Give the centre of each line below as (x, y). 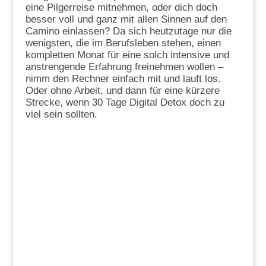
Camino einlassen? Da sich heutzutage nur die (128, 31)
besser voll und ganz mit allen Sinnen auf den (126, 20)
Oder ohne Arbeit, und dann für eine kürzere (122, 91)
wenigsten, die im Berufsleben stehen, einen (123, 43)
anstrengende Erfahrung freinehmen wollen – (124, 67)
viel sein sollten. (61, 115)
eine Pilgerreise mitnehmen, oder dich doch (121, 8)
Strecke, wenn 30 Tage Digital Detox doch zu (125, 103)
